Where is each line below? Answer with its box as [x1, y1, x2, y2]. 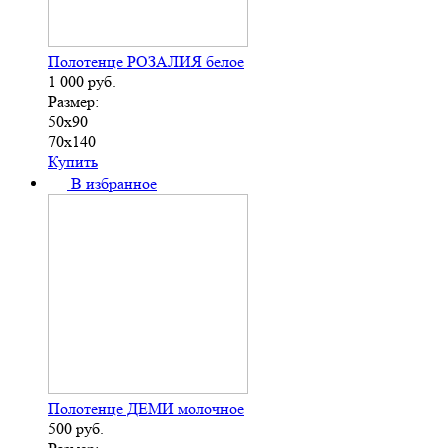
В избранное [71, 174, 157, 194]
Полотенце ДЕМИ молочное [48, 399, 244, 419]
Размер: [48, 92, 99, 112]
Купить [48, 152, 98, 172]
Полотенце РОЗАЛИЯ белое [48, 52, 244, 72]
